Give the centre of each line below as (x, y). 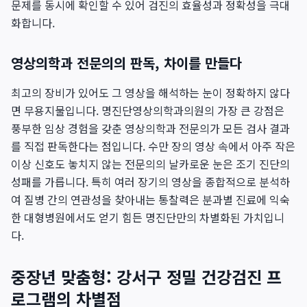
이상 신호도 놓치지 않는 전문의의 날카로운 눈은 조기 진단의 (150, 164)
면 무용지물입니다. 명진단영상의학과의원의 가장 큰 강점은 (148, 110)
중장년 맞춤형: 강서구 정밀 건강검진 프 (146, 277)
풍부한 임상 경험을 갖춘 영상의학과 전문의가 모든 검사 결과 (150, 128)
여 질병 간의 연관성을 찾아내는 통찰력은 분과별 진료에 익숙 (150, 199)
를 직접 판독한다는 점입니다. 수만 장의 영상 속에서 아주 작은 (153, 146)
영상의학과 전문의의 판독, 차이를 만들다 (126, 63)
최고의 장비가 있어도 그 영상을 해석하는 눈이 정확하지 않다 (150, 93)
